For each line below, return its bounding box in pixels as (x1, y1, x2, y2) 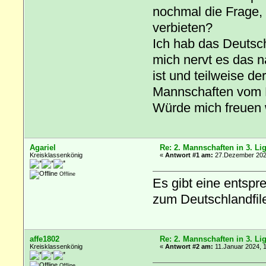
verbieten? (152, 20, 213, 35)
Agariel (30, 143, 56, 153)
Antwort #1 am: (165, 151, 214, 159)
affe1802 (30, 235, 60, 244)
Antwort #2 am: (165, 243, 214, 251)
